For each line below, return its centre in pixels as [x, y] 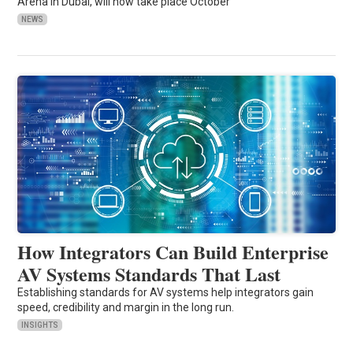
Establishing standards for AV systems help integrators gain [166, 292]
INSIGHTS [40, 325]
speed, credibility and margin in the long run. [126, 307]
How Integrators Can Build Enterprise [173, 251]
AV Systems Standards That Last [149, 273]
